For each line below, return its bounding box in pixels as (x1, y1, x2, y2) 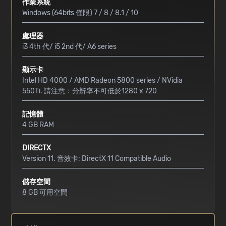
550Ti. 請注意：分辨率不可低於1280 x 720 (22, 87, 157, 96)
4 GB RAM (22, 121, 54, 130)
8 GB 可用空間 (22, 188, 68, 197)
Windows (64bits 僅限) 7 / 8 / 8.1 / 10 (22, 9, 139, 18)
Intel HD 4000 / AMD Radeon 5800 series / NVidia (22, 76, 183, 85)
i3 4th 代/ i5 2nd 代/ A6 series (22, 42, 117, 51)
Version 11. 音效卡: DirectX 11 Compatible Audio (22, 154, 172, 163)
